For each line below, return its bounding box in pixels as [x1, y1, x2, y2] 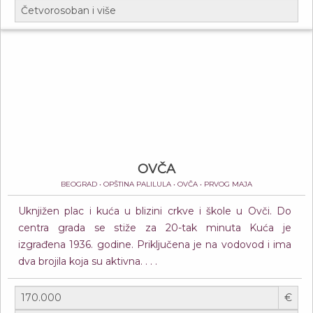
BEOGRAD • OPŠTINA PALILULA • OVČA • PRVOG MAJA [61, 180, 252, 189]
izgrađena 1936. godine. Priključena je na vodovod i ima [18, 238, 291, 251]
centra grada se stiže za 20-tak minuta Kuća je [18, 221, 291, 234]
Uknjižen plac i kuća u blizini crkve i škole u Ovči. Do [18, 205, 291, 217]
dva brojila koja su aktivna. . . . [18, 255, 157, 268]
